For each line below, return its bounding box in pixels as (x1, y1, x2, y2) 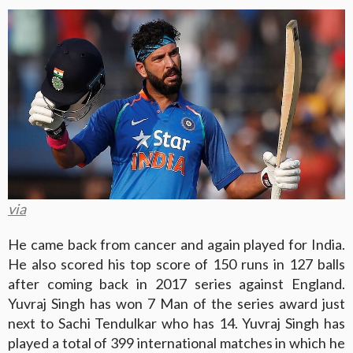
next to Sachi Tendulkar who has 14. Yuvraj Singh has (8, 314, 345, 333)
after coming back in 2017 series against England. (8, 275, 345, 293)
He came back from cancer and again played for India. (8, 236, 345, 254)
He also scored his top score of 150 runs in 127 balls (8, 255, 345, 273)
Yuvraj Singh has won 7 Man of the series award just (8, 295, 345, 313)
